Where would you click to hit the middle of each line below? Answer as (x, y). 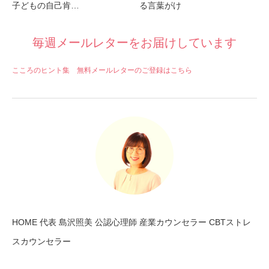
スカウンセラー (41, 241)
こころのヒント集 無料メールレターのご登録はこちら (102, 70)
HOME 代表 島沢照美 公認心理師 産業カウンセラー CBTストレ (131, 222)
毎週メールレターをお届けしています (134, 42)
